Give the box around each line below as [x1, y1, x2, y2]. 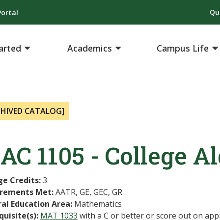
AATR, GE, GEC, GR [54, 187, 122, 197]
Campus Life [157, 42, 209, 55]
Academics [67, 42, 112, 55]
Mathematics [72, 198, 122, 209]
